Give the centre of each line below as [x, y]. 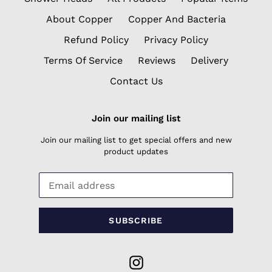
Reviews [157, 60]
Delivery [209, 60]
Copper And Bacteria [177, 19]
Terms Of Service [83, 60]
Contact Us [136, 81]
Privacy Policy [176, 39]
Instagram [166, 261]
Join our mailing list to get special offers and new [136, 140]
